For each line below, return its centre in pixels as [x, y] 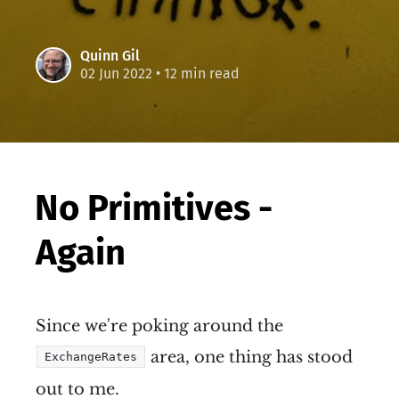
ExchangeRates [91, 356]
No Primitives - [154, 208]
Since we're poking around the [159, 326]
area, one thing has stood [249, 357]
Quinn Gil [110, 55]
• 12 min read [196, 73]
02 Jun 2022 [116, 73]
